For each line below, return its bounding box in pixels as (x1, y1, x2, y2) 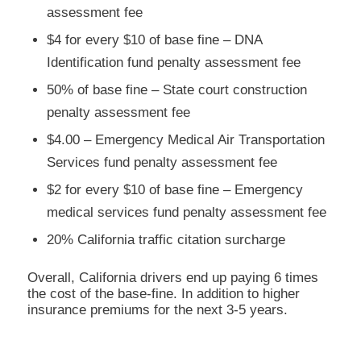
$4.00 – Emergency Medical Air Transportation (46, 131, 325, 147)
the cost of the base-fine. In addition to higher (27, 285, 300, 301)
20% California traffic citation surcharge (46, 231, 285, 247)
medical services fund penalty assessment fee (46, 204, 326, 220)
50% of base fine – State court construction (46, 81, 307, 98)
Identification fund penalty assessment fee (46, 54, 301, 70)
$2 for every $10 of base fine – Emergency (46, 181, 303, 197)
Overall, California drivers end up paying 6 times (27, 269, 318, 285)
